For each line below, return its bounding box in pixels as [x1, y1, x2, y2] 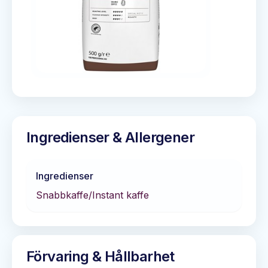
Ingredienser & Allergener [26, 129, 194, 146]
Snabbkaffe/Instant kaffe [36, 189, 149, 201]
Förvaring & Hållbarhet [26, 248, 175, 265]
